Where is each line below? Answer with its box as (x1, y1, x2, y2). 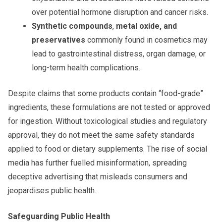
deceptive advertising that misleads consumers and (8, 171, 187, 181)
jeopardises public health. (8, 185, 96, 195)
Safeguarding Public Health (8, 211, 110, 221)
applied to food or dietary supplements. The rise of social (8, 144, 207, 154)
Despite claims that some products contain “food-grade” (8, 88, 203, 98)
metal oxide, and (116, 21, 177, 31)
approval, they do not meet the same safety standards (8, 130, 195, 140)
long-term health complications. (32, 62, 140, 72)
